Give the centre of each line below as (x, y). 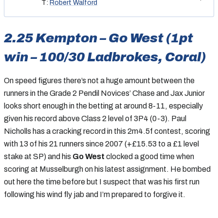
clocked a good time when (149, 156)
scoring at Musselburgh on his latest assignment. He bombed (107, 169)
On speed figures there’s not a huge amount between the (99, 80)
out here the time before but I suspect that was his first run (102, 182)
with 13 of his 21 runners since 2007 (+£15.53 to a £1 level (101, 144)
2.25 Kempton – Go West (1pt (99, 38)
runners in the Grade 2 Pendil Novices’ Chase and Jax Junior (104, 93)
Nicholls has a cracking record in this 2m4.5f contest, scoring (107, 131)
